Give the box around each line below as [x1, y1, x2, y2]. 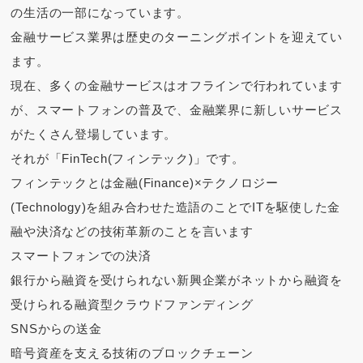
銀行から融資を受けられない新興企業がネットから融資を [11, 273, 343, 288]
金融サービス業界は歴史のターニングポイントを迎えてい [11, 30, 343, 45]
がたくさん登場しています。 [11, 127, 177, 142]
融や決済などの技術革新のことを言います [11, 224, 254, 239]
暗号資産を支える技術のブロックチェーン [11, 346, 254, 361]
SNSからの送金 [11, 322, 102, 336]
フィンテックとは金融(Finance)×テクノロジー [11, 176, 279, 190]
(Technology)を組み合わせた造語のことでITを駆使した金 [11, 200, 341, 215]
